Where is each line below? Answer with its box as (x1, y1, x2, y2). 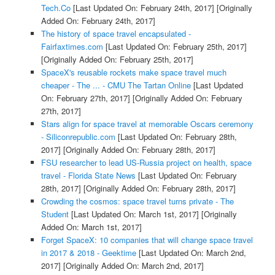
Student (41, 207, 69, 220)
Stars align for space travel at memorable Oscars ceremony (41, 117, 254, 130)
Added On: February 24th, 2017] (41, 14, 155, 26)
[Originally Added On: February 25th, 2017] (41, 53, 193, 65)
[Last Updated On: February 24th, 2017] (70, 1, 214, 14)
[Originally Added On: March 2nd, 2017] (60, 259, 204, 271)
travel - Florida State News (41, 169, 136, 181)
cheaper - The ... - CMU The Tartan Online (41, 79, 191, 91)
